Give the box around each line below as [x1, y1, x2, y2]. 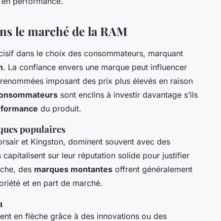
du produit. [38, 104, 81, 114]
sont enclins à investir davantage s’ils [58, 90, 198, 100]
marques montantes [34, 164, 112, 175]
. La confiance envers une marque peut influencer [3, 62, 187, 73]
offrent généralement [112, 164, 192, 175]
